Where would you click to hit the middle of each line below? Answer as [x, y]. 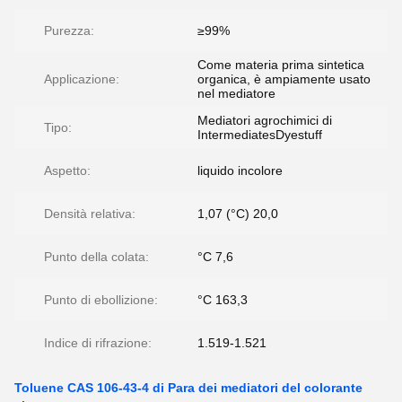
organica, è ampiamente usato [284, 79]
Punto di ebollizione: [101, 300]
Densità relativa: [90, 214]
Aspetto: [67, 170]
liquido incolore [240, 170]
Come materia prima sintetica [281, 65]
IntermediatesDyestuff [260, 135]
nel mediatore [236, 93]
